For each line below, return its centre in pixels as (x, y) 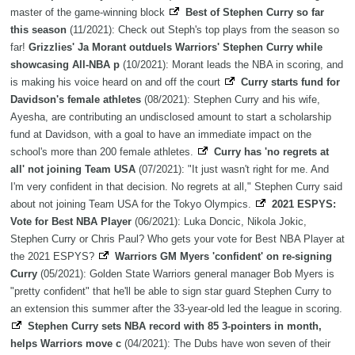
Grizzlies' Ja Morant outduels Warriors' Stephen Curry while (176, 48)
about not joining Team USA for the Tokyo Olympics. (132, 204)
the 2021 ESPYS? (54, 257)
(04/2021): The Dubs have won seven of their (226, 344)
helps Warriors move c (66, 344)
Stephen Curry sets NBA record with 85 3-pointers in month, (175, 326)
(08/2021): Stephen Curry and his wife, (231, 100)
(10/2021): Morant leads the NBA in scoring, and (231, 65)
